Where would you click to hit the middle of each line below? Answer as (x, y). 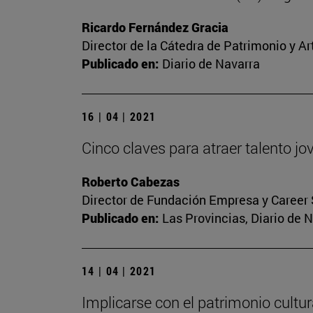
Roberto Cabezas (131, 182)
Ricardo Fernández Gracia (155, 28)
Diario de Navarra (211, 64)
